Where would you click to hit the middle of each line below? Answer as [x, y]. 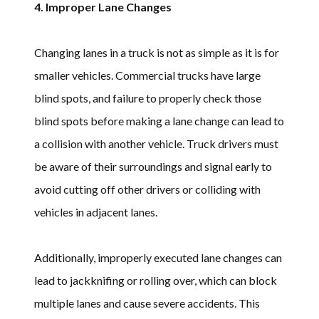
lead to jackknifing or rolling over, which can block [156, 280]
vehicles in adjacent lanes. [96, 211]
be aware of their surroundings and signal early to [153, 166]
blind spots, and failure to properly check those [148, 98]
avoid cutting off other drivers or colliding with [147, 189]
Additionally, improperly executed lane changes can [158, 257]
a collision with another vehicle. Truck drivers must [156, 143]
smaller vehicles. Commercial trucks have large [147, 75]
